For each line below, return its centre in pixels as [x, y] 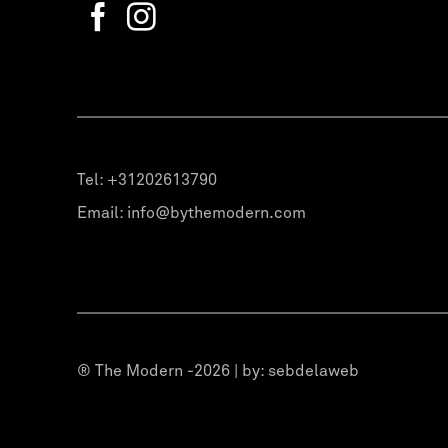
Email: [102, 213]
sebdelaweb [313, 371]
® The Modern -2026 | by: [172, 371]
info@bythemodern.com [217, 213]
